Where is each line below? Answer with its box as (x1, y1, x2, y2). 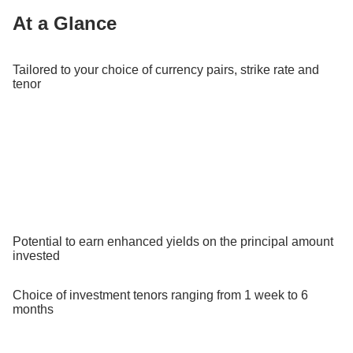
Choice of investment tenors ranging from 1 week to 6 (13, 288, 308, 302)
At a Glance (13, 12, 117, 34)
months (13, 302, 54, 316)
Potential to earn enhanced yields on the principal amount (13, 234, 333, 248)
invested (13, 248, 60, 262)
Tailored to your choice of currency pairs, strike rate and (13, 62, 319, 76)
